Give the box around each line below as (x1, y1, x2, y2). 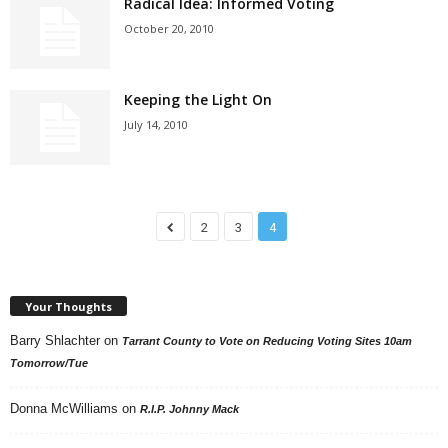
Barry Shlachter (10, 332, 100, 348)
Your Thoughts (25, 298, 112, 314)
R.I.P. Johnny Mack (140, 402, 239, 415)
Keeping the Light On (124, 90, 272, 109)
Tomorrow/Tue (10, 356, 88, 369)
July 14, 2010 (124, 117, 188, 132)
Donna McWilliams (10, 400, 118, 416)
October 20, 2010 (124, 21, 214, 36)
